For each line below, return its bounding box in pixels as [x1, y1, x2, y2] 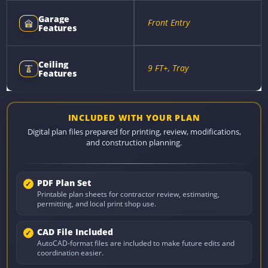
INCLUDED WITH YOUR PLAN [68, 111, 200, 123]
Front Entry [148, 17, 190, 29]
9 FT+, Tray [148, 62, 188, 74]
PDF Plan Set [36, 178, 91, 189]
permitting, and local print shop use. [36, 199, 156, 209]
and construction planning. [86, 137, 182, 148]
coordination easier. [36, 248, 103, 258]
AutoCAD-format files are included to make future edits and [36, 239, 234, 248]
